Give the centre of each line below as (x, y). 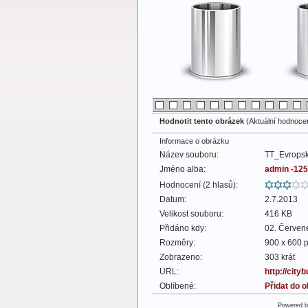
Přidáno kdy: (183, 228)
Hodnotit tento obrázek (203, 121)
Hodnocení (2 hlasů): (199, 185)
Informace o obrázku (194, 141)
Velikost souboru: (191, 214)
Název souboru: (189, 155)
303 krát (280, 257)
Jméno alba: (183, 169)
